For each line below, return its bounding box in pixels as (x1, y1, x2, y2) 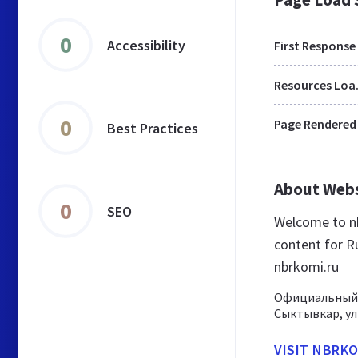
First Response (274, 38, 356, 54)
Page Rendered (274, 116, 356, 132)
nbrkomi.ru (274, 257, 339, 276)
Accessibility (107, 35, 185, 54)
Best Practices (107, 118, 198, 137)
